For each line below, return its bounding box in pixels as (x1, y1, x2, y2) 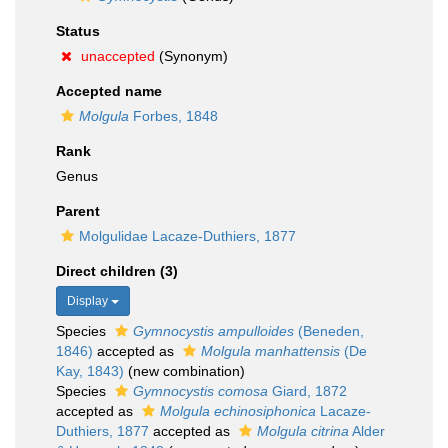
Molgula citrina (257, 423, 349, 439)
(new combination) (128, 363, 245, 379)
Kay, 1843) (56, 363, 124, 379)
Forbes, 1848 (129, 108, 218, 124)
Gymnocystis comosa (133, 383, 268, 399)
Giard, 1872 (268, 383, 347, 399)
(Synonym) (155, 48, 228, 64)
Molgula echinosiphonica (160, 403, 316, 419)
